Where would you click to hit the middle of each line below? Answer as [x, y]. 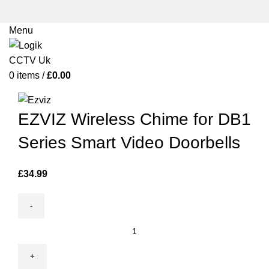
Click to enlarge [51, 83]
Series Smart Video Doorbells [129, 142]
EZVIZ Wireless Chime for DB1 [134, 119]
